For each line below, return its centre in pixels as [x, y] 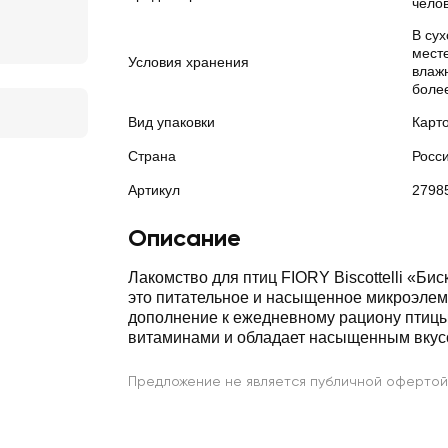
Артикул [154, 190]
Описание [184, 237]
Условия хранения [188, 62]
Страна [152, 156]
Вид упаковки [171, 122]
